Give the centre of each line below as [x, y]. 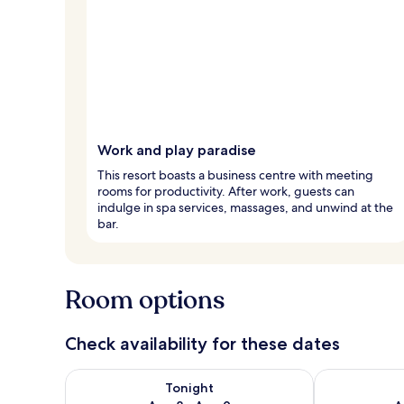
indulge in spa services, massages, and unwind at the [245, 207]
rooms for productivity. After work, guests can [226, 191]
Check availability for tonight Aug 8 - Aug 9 [206, 377]
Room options [145, 300]
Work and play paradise [177, 150]
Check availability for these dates [202, 343]
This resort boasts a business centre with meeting [235, 174]
